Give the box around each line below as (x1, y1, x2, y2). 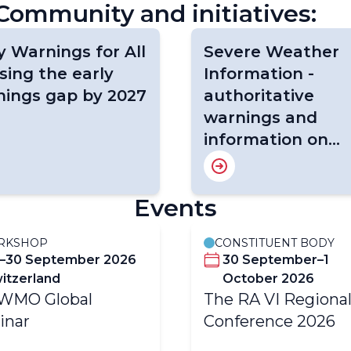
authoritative (204, 86, 314, 105)
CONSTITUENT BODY (215, 236, 335, 250)
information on (204, 130, 328, 149)
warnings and (204, 108, 317, 127)
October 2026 (223, 271, 314, 286)
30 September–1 (223, 252, 329, 267)
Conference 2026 (204, 312, 335, 331)
